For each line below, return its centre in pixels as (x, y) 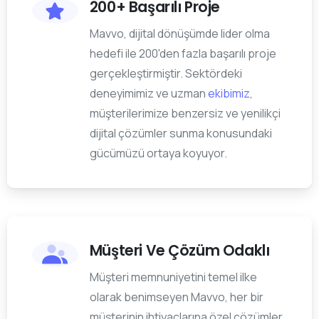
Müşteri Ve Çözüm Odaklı (179, 251)
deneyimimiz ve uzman (148, 94)
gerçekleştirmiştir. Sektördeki (166, 74)
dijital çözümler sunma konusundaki (181, 134)
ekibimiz (229, 94)
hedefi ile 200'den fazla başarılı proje (183, 54)
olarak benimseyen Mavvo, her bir (176, 297)
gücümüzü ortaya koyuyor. (158, 153)
